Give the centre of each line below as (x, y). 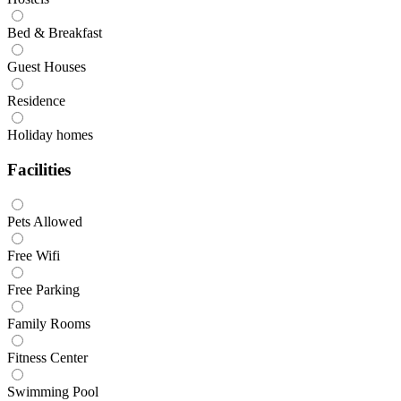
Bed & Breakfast (55, 32)
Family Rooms (49, 324)
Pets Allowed (45, 222)
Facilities (39, 169)
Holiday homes (50, 134)
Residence (36, 100)
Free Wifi (34, 256)
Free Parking (43, 290)
